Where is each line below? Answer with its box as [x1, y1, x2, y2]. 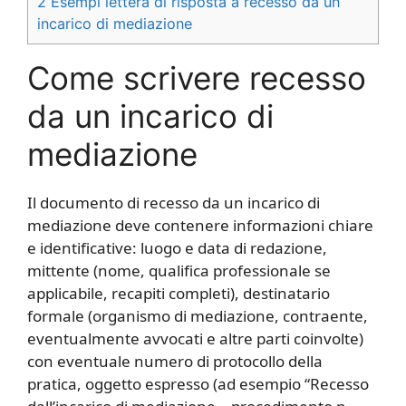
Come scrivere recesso [27, 59, 366, 98]
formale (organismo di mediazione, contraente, [27, 305, 368, 327]
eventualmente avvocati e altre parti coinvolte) [27, 328, 363, 350]
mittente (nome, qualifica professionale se [27, 260, 331, 282]
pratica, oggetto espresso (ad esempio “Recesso [27, 373, 369, 395]
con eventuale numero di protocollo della [27, 351, 323, 372]
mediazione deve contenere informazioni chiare [27, 215, 373, 237]
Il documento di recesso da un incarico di [27, 192, 320, 214]
